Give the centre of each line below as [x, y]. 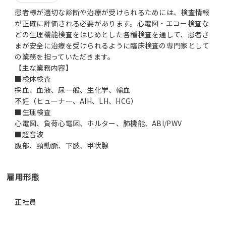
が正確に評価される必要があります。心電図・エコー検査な [112, 23]
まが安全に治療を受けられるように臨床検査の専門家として [112, 45]
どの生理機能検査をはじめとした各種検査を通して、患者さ [112, 34]
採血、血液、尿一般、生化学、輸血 [73, 90]
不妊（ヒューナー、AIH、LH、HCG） [76, 101]
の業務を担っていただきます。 [65, 56]
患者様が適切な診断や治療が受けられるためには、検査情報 [112, 12]
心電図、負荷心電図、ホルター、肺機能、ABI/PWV [98, 123]
